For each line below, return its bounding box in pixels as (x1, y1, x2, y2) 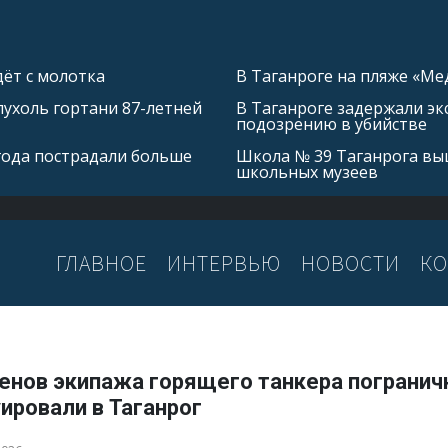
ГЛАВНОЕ (56, 248, 147, 277)
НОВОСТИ (301, 248, 400, 277)
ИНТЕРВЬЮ (167, 248, 281, 277)
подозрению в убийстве (236, 113, 427, 135)
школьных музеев (236, 161, 378, 183)
